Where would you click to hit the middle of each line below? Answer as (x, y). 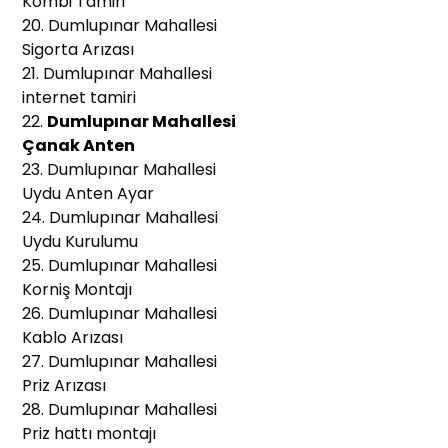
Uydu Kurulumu (80, 242)
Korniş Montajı (77, 290)
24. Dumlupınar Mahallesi (120, 218)
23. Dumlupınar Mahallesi (119, 170)
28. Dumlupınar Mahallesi (120, 410)
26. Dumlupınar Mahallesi (120, 314)
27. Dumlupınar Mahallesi (120, 362)
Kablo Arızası (73, 338)
